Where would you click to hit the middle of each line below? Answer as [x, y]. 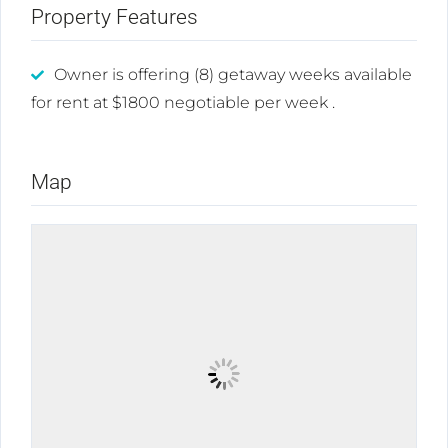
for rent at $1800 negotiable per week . [183, 103]
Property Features [114, 17]
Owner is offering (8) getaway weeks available [233, 75]
